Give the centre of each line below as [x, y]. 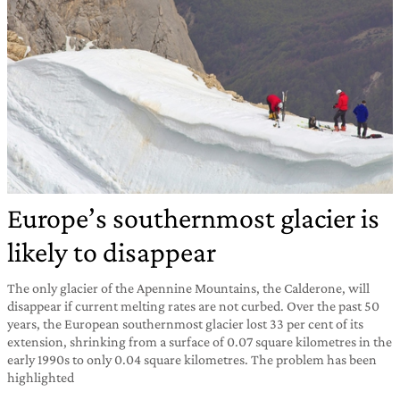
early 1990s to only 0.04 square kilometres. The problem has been [192, 359]
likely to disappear [112, 251]
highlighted [41, 377]
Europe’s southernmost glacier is [193, 217]
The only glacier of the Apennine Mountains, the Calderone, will [188, 287]
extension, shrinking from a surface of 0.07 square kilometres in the [200, 341]
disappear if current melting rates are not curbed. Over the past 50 [193, 305]
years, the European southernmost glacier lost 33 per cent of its [185, 323]
